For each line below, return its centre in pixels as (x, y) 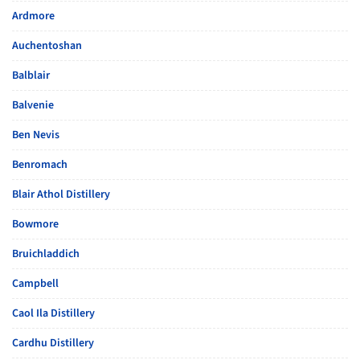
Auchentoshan (47, 46)
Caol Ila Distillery (53, 313)
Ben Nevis (36, 135)
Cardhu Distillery (53, 343)
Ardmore (33, 16)
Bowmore (35, 224)
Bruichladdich (46, 254)
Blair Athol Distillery (61, 194)
